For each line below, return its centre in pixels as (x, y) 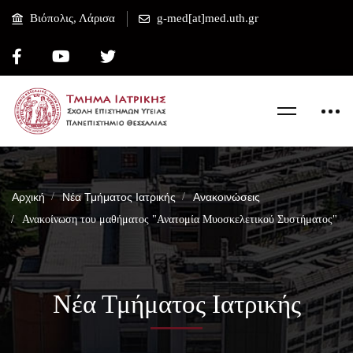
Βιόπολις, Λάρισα (72, 18)
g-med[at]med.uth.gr (208, 18)
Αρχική (28, 197)
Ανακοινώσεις (227, 197)
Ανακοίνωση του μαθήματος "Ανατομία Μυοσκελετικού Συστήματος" (180, 219)
